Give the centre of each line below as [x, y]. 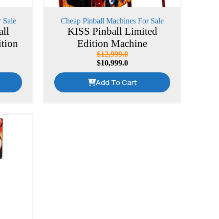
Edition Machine [112, 44]
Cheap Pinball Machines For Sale [112, 21]
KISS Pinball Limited [112, 32]
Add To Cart [117, 83]
